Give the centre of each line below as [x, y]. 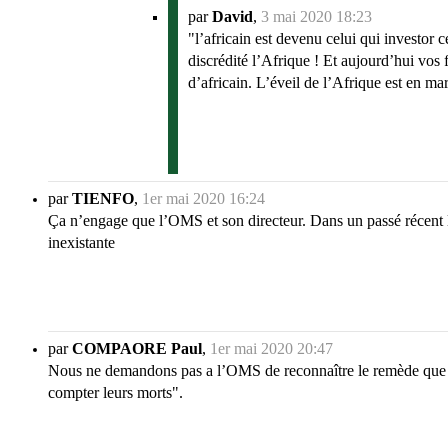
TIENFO [103, 199]
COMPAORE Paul [137, 349]
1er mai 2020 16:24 [203, 199]
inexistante [81, 243]
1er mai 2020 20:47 [271, 349]
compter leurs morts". [115, 393]
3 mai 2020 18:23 [316, 17]
